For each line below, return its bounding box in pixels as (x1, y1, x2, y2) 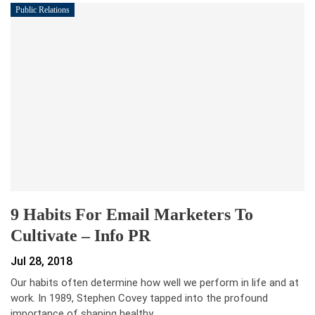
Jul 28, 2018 (11, 254, 72, 268)
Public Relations (15, 5, 70, 15)
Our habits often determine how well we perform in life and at (11, 276, 299, 289)
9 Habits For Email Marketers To (11, 205, 253, 224)
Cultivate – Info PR (11, 226, 150, 245)
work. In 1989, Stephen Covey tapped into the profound (11, 291, 268, 304)
